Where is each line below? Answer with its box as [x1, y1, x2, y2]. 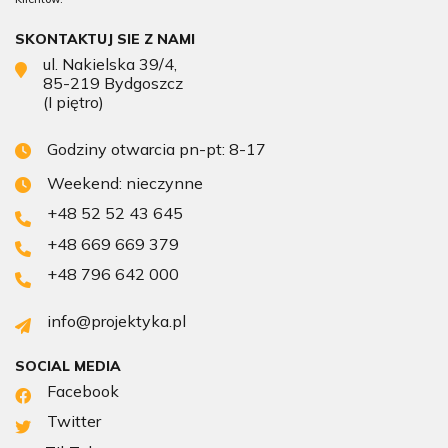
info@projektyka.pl [47, 310, 186, 331]
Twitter [47, 411, 101, 432]
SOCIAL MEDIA [15, 357, 121, 376]
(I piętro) [43, 92, 104, 113]
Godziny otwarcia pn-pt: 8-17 [47, 139, 266, 160]
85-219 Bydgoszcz [43, 73, 183, 94]
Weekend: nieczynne [47, 173, 203, 194]
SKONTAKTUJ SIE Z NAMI [15, 30, 195, 49]
